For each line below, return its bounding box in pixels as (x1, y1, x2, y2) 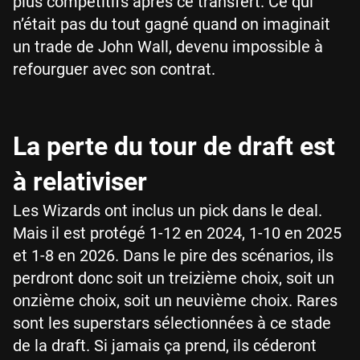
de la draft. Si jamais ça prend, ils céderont (13, 336, 317, 355)
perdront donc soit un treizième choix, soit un (13, 268, 334, 288)
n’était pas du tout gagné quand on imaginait (13, 14, 330, 34)
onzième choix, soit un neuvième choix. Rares (13, 291, 337, 310)
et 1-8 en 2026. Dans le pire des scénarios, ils (13, 246, 333, 265)
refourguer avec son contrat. (13, 59, 215, 79)
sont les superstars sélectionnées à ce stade (13, 313, 331, 333)
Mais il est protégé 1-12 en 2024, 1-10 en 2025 (13, 223, 342, 243)
